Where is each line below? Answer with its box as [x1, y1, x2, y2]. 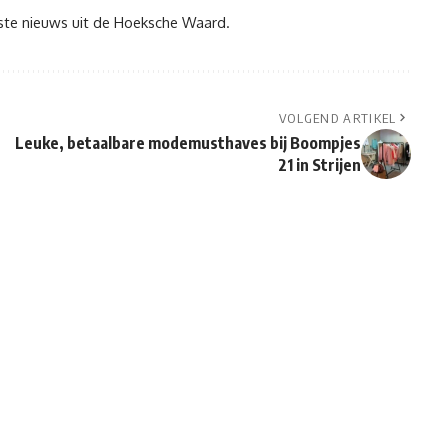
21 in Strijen [277, 155, 361, 176]
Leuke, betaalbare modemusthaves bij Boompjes [14, 133, 361, 154]
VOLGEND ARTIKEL [278, 110, 397, 127]
